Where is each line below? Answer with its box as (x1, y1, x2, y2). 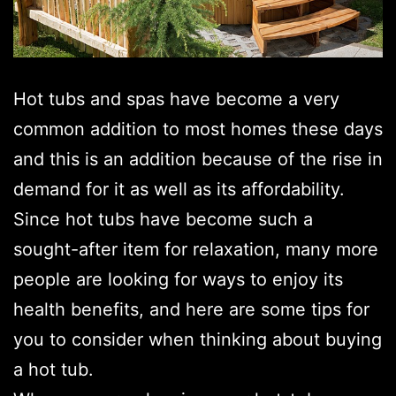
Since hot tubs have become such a (13, 209, 313, 231)
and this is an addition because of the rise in (13, 148, 383, 171)
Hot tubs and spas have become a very (13, 88, 339, 110)
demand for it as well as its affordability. (13, 179, 345, 201)
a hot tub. (13, 359, 94, 381)
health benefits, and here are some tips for (13, 299, 369, 321)
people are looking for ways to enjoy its (13, 269, 343, 291)
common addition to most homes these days (13, 118, 383, 141)
